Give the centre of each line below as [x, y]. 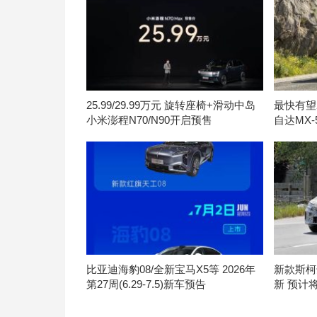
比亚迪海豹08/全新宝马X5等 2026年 [171, 270]
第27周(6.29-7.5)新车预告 [146, 284]
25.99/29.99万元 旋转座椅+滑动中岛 [171, 105]
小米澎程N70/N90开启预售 [149, 120]
